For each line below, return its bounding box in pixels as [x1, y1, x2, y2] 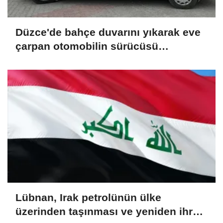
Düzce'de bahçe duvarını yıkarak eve [15, 26, 201, 38]
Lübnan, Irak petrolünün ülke [15, 192, 161, 204]
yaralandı [15, 54, 62, 66]
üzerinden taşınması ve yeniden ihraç [15, 206, 205, 218]
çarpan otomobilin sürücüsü [15, 40, 158, 52]
